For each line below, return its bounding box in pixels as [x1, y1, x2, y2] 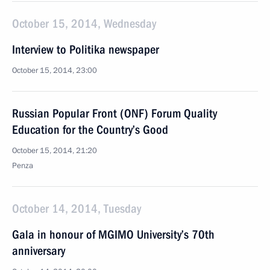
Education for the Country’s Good [12, 122, 168, 137]
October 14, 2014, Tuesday [12, 201, 141, 216]
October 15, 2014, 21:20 [12, 145, 97, 156]
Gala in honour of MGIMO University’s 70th [12, 227, 215, 242]
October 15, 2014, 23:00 [12, 65, 97, 76]
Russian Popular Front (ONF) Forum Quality [12, 106, 217, 121]
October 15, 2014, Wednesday [12, 16, 156, 31]
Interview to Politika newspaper [12, 42, 159, 57]
